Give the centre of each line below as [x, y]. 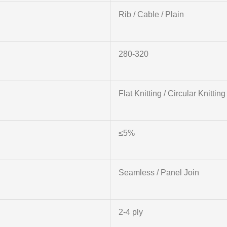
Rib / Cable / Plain [151, 15]
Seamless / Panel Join [159, 173]
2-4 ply [130, 212]
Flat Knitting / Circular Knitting [172, 94]
